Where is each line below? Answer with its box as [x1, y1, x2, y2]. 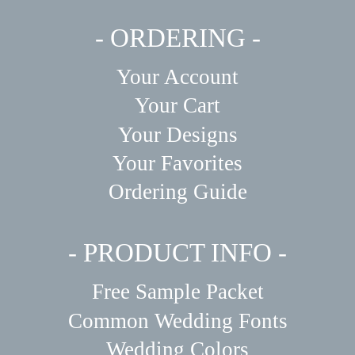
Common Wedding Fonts [67, 308, 288, 333]
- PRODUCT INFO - [68, 239, 287, 268]
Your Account [116, 64, 239, 89]
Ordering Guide [108, 180, 247, 204]
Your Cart [135, 94, 220, 118]
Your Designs [117, 122, 238, 147]
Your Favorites [113, 151, 242, 175]
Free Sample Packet [91, 280, 264, 304]
